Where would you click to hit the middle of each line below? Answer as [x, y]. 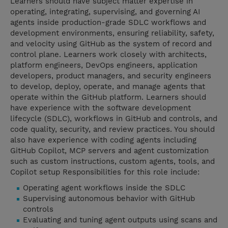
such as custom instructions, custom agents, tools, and [112, 162]
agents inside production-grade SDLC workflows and [108, 23]
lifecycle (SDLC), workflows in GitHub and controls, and [114, 119]
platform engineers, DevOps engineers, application [104, 65]
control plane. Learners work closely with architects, [108, 55]
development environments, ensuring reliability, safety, [112, 33]
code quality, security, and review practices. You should [112, 130]
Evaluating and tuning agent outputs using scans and [120, 220]
